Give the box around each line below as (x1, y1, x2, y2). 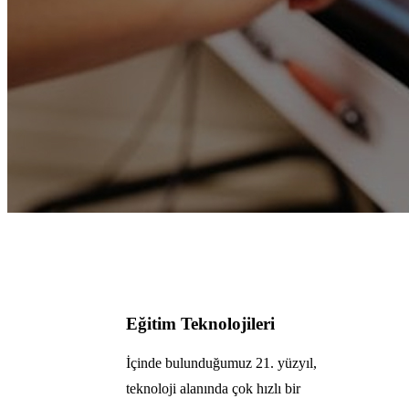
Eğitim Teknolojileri (126, 313, 275, 333)
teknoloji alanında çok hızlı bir (126, 381, 300, 397)
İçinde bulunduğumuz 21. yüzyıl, (126, 355, 317, 372)
